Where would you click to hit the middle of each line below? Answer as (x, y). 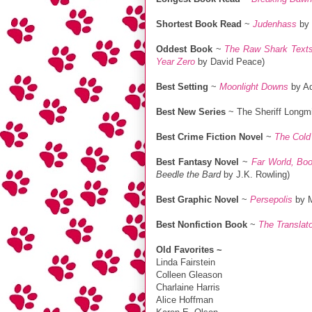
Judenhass (275, 24)
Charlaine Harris (188, 287)
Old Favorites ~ (189, 249)
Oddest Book (184, 49)
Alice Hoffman (185, 299)
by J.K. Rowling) (255, 174)
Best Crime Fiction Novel (210, 136)
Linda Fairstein (186, 262)
